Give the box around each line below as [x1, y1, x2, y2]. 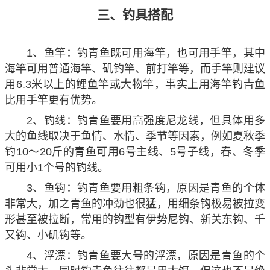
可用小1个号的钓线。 [5, 162, 108, 174]
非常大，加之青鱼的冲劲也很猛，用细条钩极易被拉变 [5, 198, 265, 210]
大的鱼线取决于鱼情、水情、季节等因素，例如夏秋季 [5, 130, 265, 143]
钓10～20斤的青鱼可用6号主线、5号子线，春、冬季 [5, 146, 265, 159]
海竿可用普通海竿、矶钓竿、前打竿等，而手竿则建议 [5, 63, 265, 75]
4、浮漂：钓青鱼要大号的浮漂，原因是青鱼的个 [27, 250, 265, 262]
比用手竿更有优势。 [5, 94, 102, 107]
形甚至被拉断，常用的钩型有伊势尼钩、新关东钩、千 [5, 213, 265, 226]
